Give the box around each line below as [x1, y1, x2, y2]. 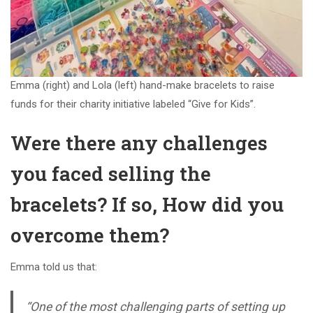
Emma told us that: [10, 261, 97, 274]
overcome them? [10, 222, 169, 249]
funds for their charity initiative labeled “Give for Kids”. [10, 98, 256, 111]
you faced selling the [10, 161, 211, 187]
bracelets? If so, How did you [10, 191, 284, 218]
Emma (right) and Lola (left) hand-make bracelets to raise [10, 79, 275, 92]
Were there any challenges [10, 130, 268, 156]
